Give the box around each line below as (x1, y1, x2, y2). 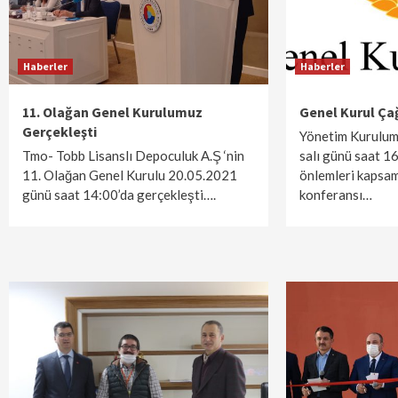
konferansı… (299, 187, 373, 203)
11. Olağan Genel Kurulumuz (22, 103, 203, 121)
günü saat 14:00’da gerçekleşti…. (22, 187, 216, 203)
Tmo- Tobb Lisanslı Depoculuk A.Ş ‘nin (22, 147, 244, 163)
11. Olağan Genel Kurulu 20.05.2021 (22, 167, 237, 183)
